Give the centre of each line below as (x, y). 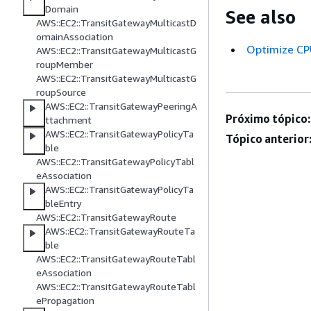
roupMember (65, 65)
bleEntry (64, 203)
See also (261, 17)
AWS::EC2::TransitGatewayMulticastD (116, 23)
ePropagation (65, 301)
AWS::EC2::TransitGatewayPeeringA (121, 106)
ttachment (69, 120)
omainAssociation (75, 37)
